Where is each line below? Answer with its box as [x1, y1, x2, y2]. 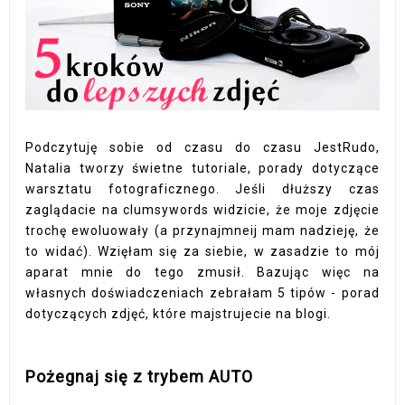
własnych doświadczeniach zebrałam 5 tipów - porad [25, 285, 380, 300]
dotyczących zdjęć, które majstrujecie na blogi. [25, 306, 332, 321]
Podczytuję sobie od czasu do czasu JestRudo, [25, 139, 380, 155]
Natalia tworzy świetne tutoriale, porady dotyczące [25, 160, 380, 175]
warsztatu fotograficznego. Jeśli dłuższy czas [25, 181, 380, 196]
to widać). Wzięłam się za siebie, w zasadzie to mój [25, 243, 380, 259]
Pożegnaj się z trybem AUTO [25, 366, 254, 386]
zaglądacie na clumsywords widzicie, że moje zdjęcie [25, 202, 380, 217]
